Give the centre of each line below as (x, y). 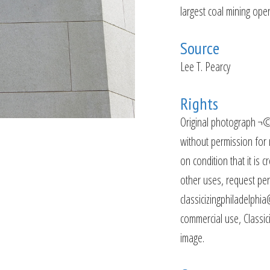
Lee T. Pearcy (205, 67)
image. (192, 238)
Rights (199, 103)
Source (200, 48)
